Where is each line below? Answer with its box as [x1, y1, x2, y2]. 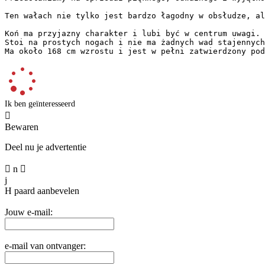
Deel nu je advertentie [5, 141, 86, 152]
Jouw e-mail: [5, 206, 53, 217]
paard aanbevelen [14, 185, 79, 196]
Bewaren [5, 121, 38, 132]
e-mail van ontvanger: [5, 240, 86, 251]
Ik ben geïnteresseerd [5, 99, 75, 108]
